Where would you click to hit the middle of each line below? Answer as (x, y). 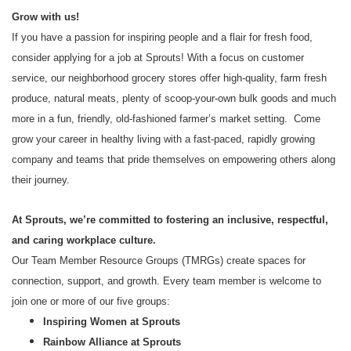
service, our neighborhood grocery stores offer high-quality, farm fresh (169, 78)
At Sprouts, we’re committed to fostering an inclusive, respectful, (170, 220)
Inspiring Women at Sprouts (112, 322)
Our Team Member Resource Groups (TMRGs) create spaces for (159, 261)
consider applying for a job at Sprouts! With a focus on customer (158, 58)
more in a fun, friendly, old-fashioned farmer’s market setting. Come (166, 119)
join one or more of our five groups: (91, 301)
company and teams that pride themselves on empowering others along (174, 159)
